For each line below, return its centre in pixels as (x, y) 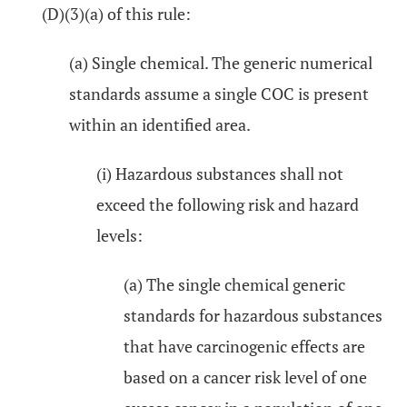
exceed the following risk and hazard (228, 204)
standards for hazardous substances (253, 315)
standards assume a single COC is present (219, 94)
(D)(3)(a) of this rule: (116, 14)
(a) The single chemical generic (234, 284)
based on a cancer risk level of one (245, 377)
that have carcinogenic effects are (244, 346)
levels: (119, 235)
